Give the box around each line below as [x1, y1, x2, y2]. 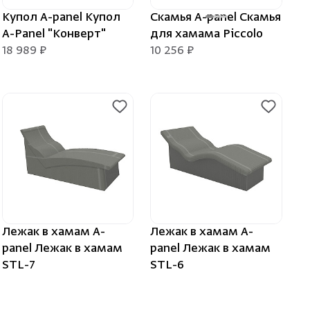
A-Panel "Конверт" [1, 27, 106, 42]
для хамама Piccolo [150, 27, 264, 42]
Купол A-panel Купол [1, 10, 120, 25]
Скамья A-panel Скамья [150, 10, 282, 25]
